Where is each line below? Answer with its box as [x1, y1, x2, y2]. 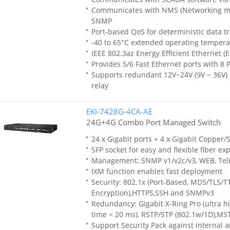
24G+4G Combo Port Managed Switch [86, 117, 221, 127]
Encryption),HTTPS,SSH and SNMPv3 [91, 188, 214, 198]
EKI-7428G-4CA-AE [86, 106, 152, 117]
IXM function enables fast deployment [91, 166, 222, 176]
